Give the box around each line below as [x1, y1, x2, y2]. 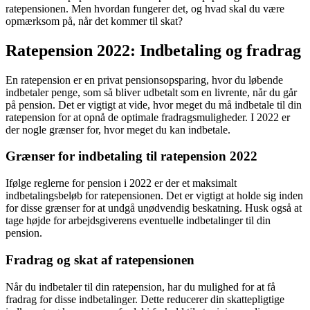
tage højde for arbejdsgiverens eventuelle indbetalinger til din [6, 215, 271, 227]
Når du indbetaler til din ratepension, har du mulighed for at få [6, 280, 275, 293]
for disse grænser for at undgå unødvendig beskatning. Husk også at [6, 202, 302, 215]
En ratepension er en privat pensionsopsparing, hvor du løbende [6, 73, 283, 86]
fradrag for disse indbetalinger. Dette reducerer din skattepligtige [6, 293, 284, 305]
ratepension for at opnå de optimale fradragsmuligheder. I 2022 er [6, 111, 290, 123]
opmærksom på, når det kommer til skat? [6, 15, 183, 27]
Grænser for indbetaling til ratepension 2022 [6, 149, 257, 164]
